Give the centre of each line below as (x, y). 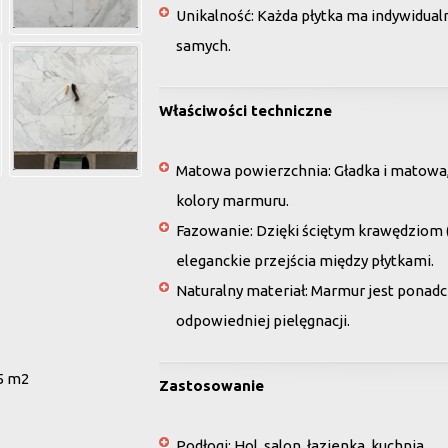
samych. (203, 45)
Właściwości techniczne (245, 110)
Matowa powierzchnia (252, 170)
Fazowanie (213, 230)
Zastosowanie (211, 385)
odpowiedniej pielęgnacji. (263, 320)
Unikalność (213, 15)
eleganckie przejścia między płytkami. (305, 260)
